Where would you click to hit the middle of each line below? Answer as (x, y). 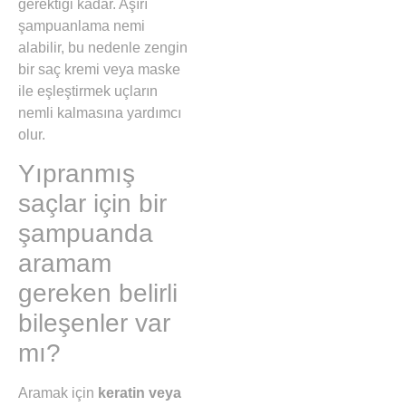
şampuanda (86, 234)
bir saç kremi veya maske (99, 69)
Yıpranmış (77, 174)
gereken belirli (98, 294)
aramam (65, 264)
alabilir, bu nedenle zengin (103, 47)
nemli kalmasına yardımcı (100, 112)
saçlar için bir (92, 204)
